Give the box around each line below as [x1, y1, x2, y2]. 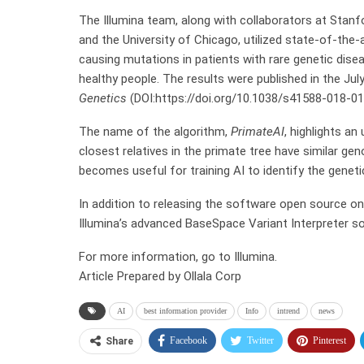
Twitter [247, 334, 274, 346]
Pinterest [313, 334, 346, 346]
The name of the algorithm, [79, 123, 231, 139]
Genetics [79, 90, 130, 106]
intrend [277, 305, 300, 315]
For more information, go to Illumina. [79, 249, 277, 264]
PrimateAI [231, 123, 284, 139]
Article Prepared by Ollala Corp [79, 268, 241, 284]
